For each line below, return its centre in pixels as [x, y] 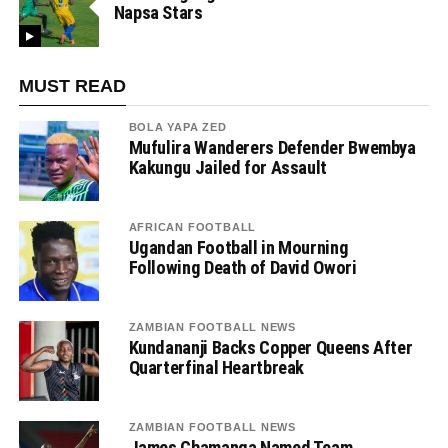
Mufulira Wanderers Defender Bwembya [272, 148]
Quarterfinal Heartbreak [216, 368]
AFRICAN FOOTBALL [192, 227]
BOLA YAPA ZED [177, 127]
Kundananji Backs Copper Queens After [270, 348]
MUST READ [72, 86]
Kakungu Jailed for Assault [227, 168]
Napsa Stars [158, 13]
